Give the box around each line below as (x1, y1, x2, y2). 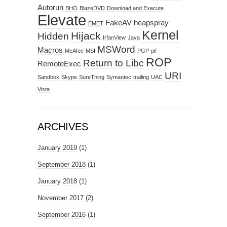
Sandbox (37, 74, 59, 81)
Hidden (37, 31, 69, 42)
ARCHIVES (37, 121, 88, 133)
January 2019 (37, 144, 77, 152)
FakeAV (105, 18, 132, 27)
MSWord (97, 44, 135, 55)
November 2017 (37, 194, 84, 202)
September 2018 (37, 161, 86, 169)
